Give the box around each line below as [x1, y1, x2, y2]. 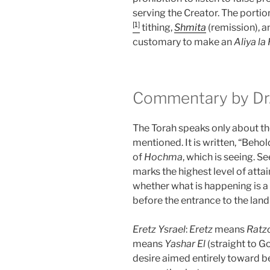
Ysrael [158, 223, 186, 235]
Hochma [144, 151, 183, 163]
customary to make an [133, 36, 234, 48]
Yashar [165, 237, 195, 250]
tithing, [140, 22, 174, 34]
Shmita [174, 22, 206, 34]
